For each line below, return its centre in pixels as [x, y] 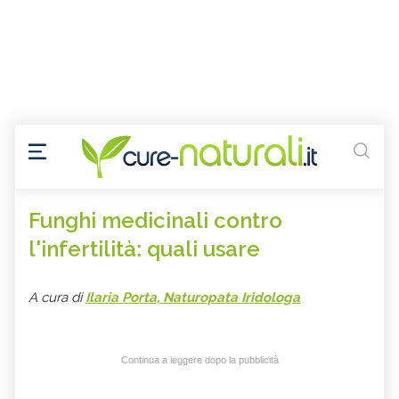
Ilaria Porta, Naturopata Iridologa [193, 298]
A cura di [57, 298]
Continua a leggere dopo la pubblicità [199, 360]
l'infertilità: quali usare [144, 249]
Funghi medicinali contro [155, 221]
